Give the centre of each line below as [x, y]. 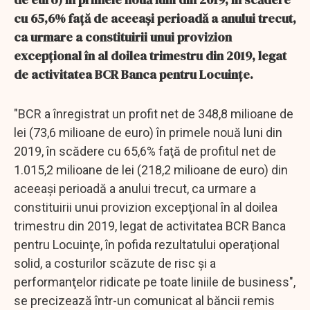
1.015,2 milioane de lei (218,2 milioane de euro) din [151, 170]
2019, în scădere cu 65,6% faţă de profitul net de [145, 151]
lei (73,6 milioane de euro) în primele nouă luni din [148, 132]
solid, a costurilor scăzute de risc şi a [115, 263]
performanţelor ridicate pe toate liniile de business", [155, 282]
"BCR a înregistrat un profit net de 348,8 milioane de [154, 113]
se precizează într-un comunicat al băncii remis [144, 300]
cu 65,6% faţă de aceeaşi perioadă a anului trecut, [155, 18]
